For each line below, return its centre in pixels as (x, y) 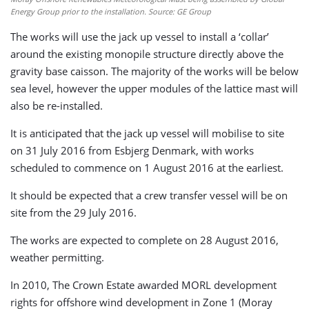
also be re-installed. (57, 106)
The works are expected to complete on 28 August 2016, (144, 240)
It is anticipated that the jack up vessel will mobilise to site (147, 133)
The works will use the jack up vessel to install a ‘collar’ (140, 37)
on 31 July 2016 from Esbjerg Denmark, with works (132, 150)
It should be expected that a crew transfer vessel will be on (149, 195)
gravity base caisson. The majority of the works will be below (154, 71)
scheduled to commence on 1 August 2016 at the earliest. (147, 168)
